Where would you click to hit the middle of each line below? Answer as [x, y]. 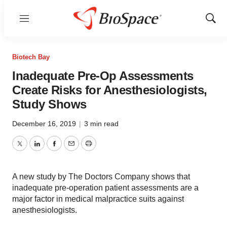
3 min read [101, 124]
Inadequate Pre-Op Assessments [103, 76]
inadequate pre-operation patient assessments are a [105, 188]
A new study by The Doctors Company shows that [101, 177]
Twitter [31, 149]
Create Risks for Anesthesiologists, [110, 90]
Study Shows [49, 104]
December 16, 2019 [45, 124]
